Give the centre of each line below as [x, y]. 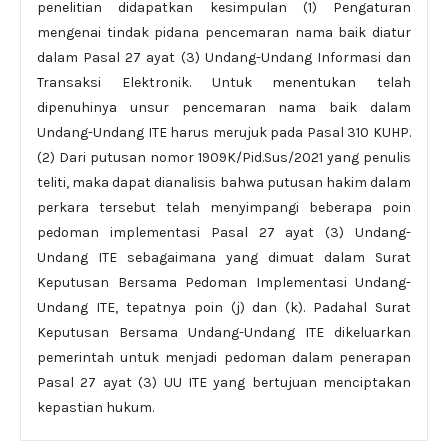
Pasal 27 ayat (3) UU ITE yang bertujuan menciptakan [224, 382]
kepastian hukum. [95, 407]
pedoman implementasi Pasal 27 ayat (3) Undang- [224, 232]
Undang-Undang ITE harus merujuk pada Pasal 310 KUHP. [224, 132]
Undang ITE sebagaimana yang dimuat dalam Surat [224, 257]
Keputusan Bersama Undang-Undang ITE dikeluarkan [224, 332]
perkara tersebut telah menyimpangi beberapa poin [224, 207]
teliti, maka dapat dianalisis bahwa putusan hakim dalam [224, 182]
